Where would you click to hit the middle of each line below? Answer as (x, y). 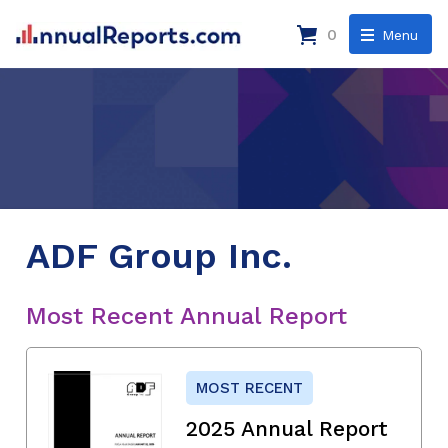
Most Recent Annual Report (186, 315)
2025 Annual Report (287, 428)
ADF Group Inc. (159, 255)
